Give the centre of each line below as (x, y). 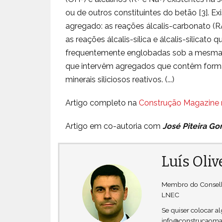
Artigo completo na (102, 103)
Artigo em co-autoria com (114, 126)
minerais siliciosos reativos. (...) (120, 80)
